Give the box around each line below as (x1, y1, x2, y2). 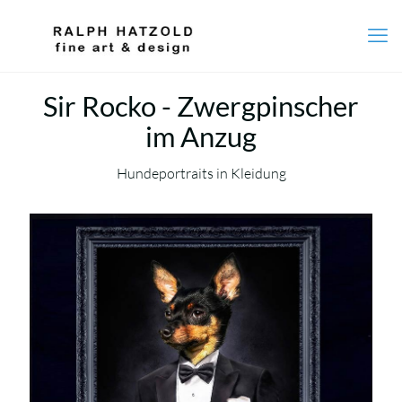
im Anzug (145, 119, 257, 153)
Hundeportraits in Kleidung (116, 164, 286, 182)
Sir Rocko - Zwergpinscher (43, 89, 359, 123)
